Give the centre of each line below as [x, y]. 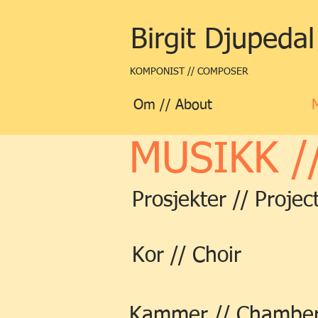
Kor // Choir [187, 256]
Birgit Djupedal [222, 40]
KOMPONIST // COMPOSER [191, 72]
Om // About [173, 105]
